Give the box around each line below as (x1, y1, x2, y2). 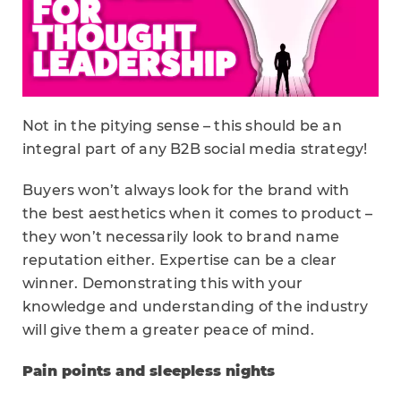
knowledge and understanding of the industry (22, 297, 369, 315)
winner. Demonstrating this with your (22, 274, 303, 292)
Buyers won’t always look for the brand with (22, 181, 350, 199)
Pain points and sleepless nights (22, 362, 276, 380)
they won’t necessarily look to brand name (22, 227, 340, 245)
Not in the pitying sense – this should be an (22, 116, 342, 134)
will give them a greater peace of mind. (22, 320, 314, 338)
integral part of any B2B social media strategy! (22, 140, 368, 158)
